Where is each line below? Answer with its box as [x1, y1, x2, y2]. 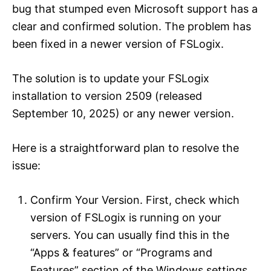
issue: [12, 158, 41, 172]
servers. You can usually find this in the [30, 228, 229, 241]
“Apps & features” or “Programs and [30, 246, 212, 259]
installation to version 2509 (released [12, 89, 202, 102]
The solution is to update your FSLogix [12, 71, 209, 85]
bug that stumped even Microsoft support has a [12, 2, 258, 15]
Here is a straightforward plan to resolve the [12, 141, 239, 154]
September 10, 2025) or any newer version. [12, 106, 234, 120]
